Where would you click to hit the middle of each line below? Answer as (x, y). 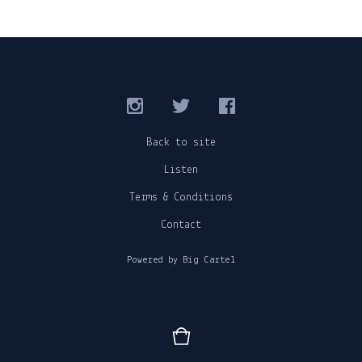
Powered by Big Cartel (181, 260)
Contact (181, 225)
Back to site (181, 143)
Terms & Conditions (181, 198)
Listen (181, 170)
